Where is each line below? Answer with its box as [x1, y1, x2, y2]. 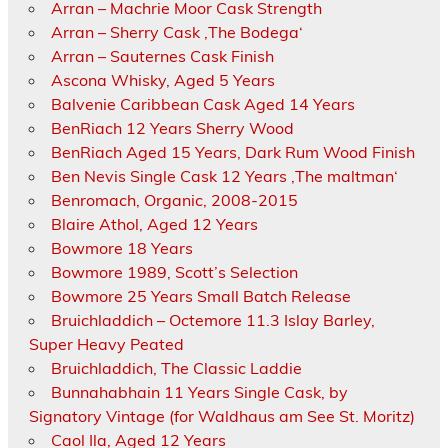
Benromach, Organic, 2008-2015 [50, 190, 298, 211]
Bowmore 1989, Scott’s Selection [50, 262, 298, 283]
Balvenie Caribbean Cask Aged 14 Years [50, 94, 355, 115]
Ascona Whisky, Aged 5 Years [50, 70, 275, 91]
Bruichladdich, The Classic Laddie [50, 358, 302, 379]
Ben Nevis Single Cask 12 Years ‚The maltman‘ [50, 166, 398, 187]
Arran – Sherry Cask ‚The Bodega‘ [50, 22, 303, 43]
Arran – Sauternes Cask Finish [50, 46, 274, 67]
